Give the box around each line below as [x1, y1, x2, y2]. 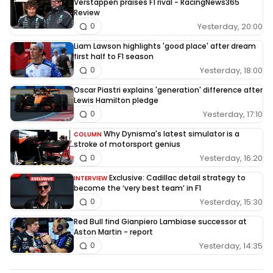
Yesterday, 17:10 [203, 108, 263, 120]
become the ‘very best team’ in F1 [74, 183, 201, 194]
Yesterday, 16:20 [200, 152, 263, 164]
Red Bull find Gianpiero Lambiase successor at [74, 216, 247, 227]
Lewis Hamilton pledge [74, 95, 158, 106]
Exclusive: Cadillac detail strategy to [109, 172, 246, 183]
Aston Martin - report [74, 227, 153, 238]
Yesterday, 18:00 [200, 64, 263, 76]
